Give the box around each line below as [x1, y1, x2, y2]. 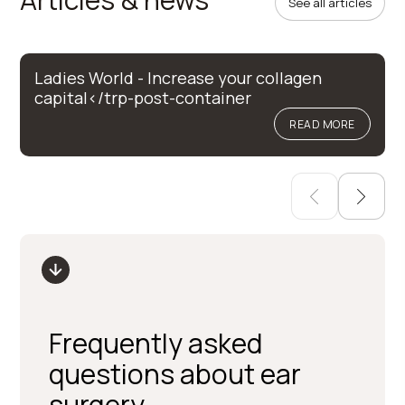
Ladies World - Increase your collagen [34, 67, 323, 89]
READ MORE [289, 116, 355, 132]
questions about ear [49, 355, 302, 392]
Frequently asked [49, 325, 263, 362]
